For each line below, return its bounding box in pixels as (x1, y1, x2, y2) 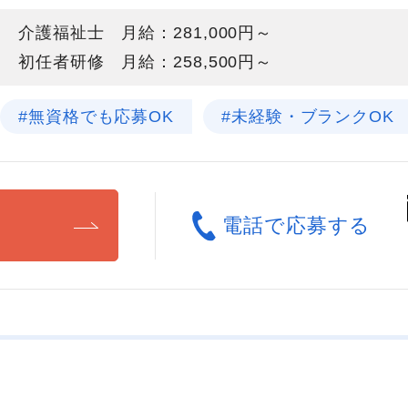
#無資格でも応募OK (18, 107, 174, 126)
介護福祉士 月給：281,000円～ (18, 24, 273, 42)
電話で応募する (222, 214, 372, 237)
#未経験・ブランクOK (221, 107, 394, 126)
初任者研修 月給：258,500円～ (18, 53, 273, 71)
